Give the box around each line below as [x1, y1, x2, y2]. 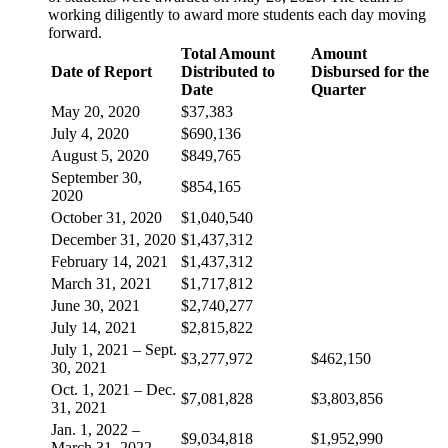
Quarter [311, 80, 366, 98]
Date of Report [51, 62, 152, 80]
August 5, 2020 [51, 146, 149, 164]
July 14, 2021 [51, 318, 137, 336]
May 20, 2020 [51, 102, 140, 120]
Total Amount [181, 44, 275, 62]
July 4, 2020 [51, 124, 129, 142]
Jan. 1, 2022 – [51, 420, 140, 438]
